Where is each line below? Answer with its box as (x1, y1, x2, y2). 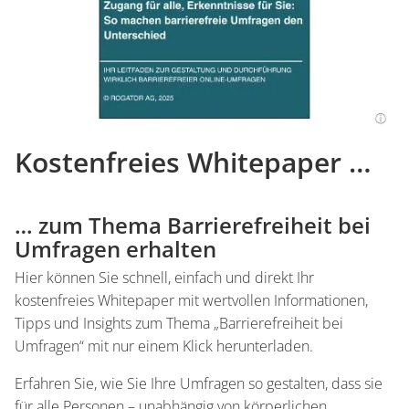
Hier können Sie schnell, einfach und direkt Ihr (15, 267, 314, 288)
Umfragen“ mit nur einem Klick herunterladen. (15, 335, 313, 356)
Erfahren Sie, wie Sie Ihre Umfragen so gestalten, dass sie (15, 372, 383, 393)
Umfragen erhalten (15, 233, 216, 264)
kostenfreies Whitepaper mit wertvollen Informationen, (15, 289, 368, 310)
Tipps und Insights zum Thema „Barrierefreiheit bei (15, 312, 343, 333)
